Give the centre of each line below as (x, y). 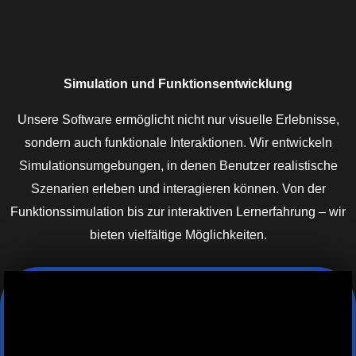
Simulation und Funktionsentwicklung (178, 84)
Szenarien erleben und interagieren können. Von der (178, 189)
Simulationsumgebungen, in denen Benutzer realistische (178, 166)
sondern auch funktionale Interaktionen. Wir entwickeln (178, 143)
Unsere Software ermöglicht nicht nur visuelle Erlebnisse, (178, 120)
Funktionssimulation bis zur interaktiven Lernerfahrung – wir (178, 212)
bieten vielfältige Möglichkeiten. (178, 235)
